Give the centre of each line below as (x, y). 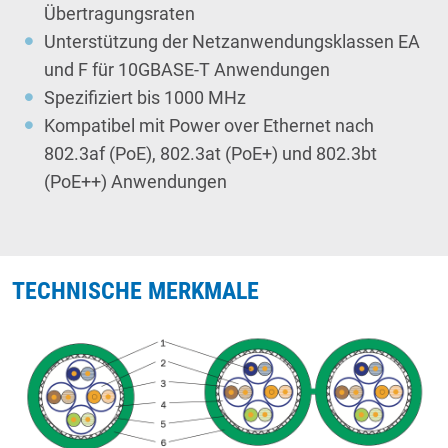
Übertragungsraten (119, 14)
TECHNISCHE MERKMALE (135, 291)
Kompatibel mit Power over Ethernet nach (209, 126)
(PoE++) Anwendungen (135, 182)
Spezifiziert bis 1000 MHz (145, 98)
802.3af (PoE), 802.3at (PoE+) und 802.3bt (210, 154)
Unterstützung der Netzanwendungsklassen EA (232, 42)
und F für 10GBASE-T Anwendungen (187, 70)
